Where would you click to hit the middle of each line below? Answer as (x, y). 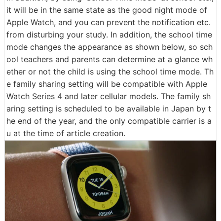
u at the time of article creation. (66, 133)
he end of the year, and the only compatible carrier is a (109, 121)
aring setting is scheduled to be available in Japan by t (109, 109)
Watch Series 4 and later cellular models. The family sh (109, 96)
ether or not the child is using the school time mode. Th (110, 72)
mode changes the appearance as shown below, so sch (110, 47)
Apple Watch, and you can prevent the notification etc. (109, 22)
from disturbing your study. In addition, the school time (109, 35)
